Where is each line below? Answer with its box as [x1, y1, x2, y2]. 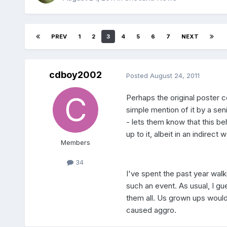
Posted [126, 71, 150, 80]
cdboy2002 [49, 69, 102, 81]
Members [60, 138, 90, 147]
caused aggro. [126, 205, 176, 215]
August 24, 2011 [149, 71, 200, 80]
